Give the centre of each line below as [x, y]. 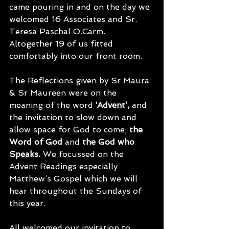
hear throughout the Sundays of [77, 191]
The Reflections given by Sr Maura [81, 81]
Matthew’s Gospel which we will [75, 179]
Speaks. [26, 154]
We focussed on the [85, 154]
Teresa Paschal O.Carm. [60, 31]
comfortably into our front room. [76, 56]
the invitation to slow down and [74, 117]
